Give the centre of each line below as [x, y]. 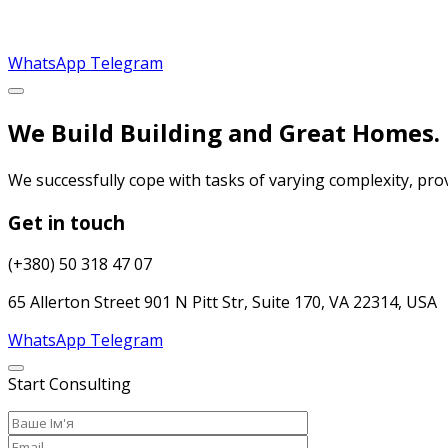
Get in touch [66, 222]
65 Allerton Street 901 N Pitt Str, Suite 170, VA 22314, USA [222, 302]
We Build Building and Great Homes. [224, 133]
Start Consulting [69, 384]
